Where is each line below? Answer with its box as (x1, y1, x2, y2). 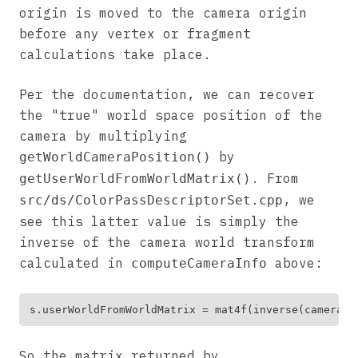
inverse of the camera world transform (19, 233, 315, 250)
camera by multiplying (19, 127, 187, 144)
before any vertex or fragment (19, 25, 251, 42)
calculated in (19, 254, 131, 271)
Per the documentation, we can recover (19, 86, 315, 102)
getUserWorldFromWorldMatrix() (19, 170, 251, 186)
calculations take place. (19, 46, 211, 62)
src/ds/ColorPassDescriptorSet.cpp (19, 192, 283, 208)
